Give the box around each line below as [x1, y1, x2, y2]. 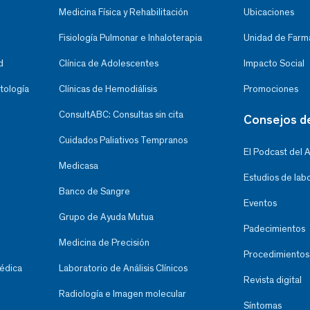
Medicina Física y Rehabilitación [58, 6, 188, 19]
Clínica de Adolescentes [58, 57, 158, 70]
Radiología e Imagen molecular [58, 288, 186, 300]
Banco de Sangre [58, 185, 130, 198]
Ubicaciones [244, 6, 294, 19]
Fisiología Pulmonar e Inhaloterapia [58, 32, 202, 44]
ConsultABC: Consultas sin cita [58, 109, 183, 121]
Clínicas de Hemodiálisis [58, 83, 157, 95]
